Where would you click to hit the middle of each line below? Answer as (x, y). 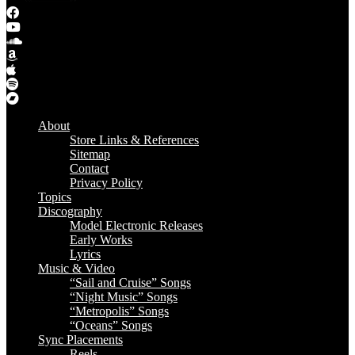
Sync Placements (80, 340)
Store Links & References (134, 140)
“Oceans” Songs (111, 325)
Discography (70, 211)
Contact (89, 168)
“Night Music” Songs (124, 297)
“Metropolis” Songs (119, 311)
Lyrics (85, 254)
